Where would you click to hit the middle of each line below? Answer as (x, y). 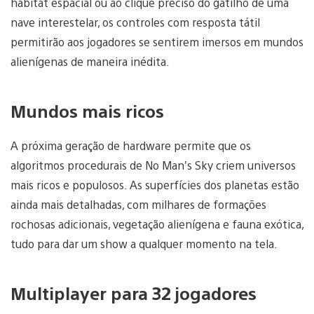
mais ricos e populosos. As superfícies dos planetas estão (155, 185)
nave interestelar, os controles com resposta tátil (135, 22)
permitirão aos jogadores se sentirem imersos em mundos (157, 41)
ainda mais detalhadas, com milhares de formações (138, 205)
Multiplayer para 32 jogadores (134, 293)
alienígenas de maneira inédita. (90, 61)
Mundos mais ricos (87, 110)
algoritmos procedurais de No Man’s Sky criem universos (153, 165)
